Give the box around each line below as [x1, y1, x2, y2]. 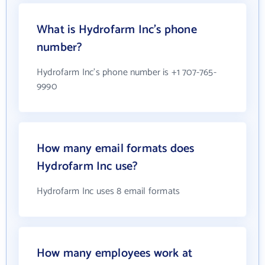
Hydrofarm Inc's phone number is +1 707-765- [37, 64, 216, 80]
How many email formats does [37, 138, 195, 159]
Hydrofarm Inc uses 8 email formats [37, 183, 180, 199]
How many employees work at [37, 243, 193, 263]
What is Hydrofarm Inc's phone [37, 20, 197, 40]
